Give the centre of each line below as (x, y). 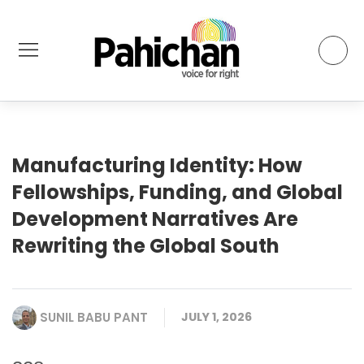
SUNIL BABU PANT (94, 317)
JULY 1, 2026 (217, 317)
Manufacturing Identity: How (157, 165)
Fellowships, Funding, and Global (178, 192)
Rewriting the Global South (146, 245)
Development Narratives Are (155, 219)
